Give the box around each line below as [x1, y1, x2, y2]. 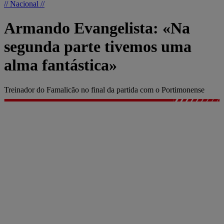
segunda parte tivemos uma [4, 37, 191, 56]
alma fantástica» [4, 56, 117, 74]
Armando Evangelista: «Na [4, 19, 190, 37]
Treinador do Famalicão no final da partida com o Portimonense [4, 85, 204, 94]
